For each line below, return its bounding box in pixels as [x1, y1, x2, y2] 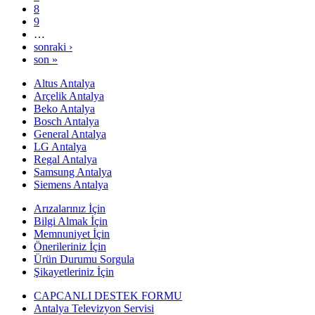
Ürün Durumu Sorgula [34, 252, 134, 265]
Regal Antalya [34, 153, 97, 165]
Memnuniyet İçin [34, 227, 110, 240]
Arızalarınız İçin [34, 202, 105, 214]
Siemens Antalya [34, 178, 108, 191]
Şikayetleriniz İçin [34, 265, 114, 278]
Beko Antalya [34, 102, 95, 115]
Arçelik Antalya [34, 89, 104, 102]
